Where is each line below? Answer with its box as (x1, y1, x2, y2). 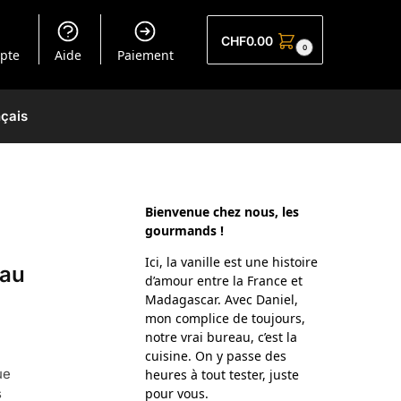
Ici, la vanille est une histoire (145, 253, 319, 270)
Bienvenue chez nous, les (145, 203, 300, 220)
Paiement (116, 47, 174, 64)
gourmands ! (145, 222, 225, 239)
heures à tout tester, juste (145, 366, 300, 383)
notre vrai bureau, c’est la (145, 328, 298, 346)
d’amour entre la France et (145, 272, 303, 289)
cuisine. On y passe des (145, 347, 287, 364)
